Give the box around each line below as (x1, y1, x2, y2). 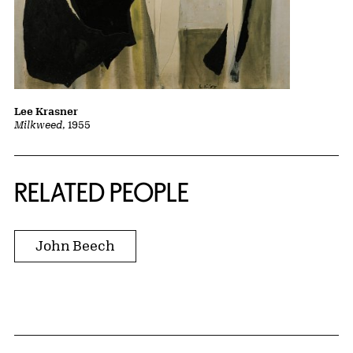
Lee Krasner (14, 105, 78, 118)
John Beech (35, 237, 115, 254)
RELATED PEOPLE (14, 178, 189, 207)
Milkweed (14, 118, 62, 132)
